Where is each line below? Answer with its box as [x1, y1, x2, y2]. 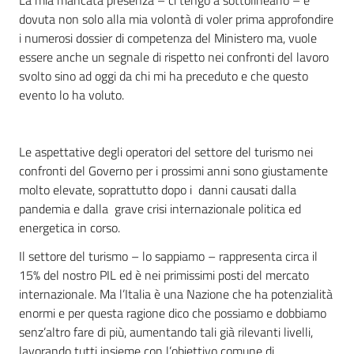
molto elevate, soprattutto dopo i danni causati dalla [19, 180, 296, 199]
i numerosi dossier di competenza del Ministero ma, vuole [19, 28, 317, 47]
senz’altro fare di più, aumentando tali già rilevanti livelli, [19, 322, 313, 341]
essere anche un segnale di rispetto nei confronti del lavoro [19, 47, 329, 66]
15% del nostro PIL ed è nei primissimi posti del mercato [19, 265, 309, 284]
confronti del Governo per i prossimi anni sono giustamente [19, 161, 328, 180]
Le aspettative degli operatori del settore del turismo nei [19, 142, 313, 161]
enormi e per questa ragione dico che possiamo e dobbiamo [19, 303, 326, 322]
